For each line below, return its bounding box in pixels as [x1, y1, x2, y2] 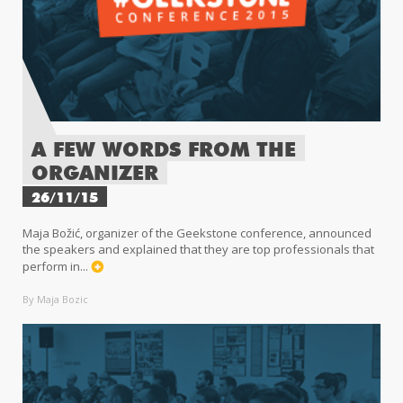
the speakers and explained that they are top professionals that [22, 240, 374, 257]
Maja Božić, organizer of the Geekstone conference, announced [22, 224, 372, 241]
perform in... [22, 257, 91, 274]
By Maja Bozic [22, 291, 88, 306]
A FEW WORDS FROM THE [31, 140, 296, 161]
